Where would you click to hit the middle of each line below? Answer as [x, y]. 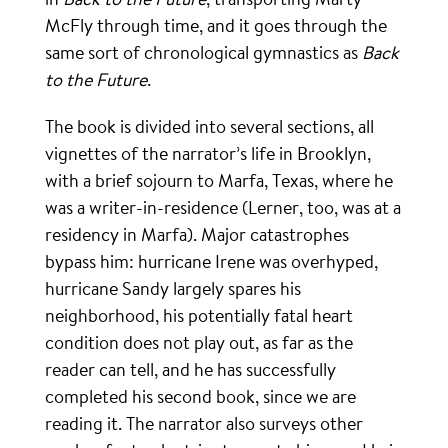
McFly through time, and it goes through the [216, 25]
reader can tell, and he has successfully [190, 369]
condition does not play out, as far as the [199, 342]
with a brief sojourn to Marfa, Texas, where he [219, 180]
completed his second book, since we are [200, 396]
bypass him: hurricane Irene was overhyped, [211, 261]
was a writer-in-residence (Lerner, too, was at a [223, 207]
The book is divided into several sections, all [209, 126]
